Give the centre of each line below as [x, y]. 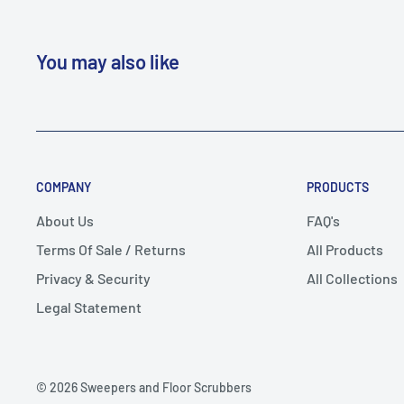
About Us [65, 220]
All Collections [352, 278]
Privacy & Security [93, 278]
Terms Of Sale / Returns [111, 249]
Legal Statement [89, 307]
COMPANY [64, 187]
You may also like [108, 61]
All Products [345, 249]
